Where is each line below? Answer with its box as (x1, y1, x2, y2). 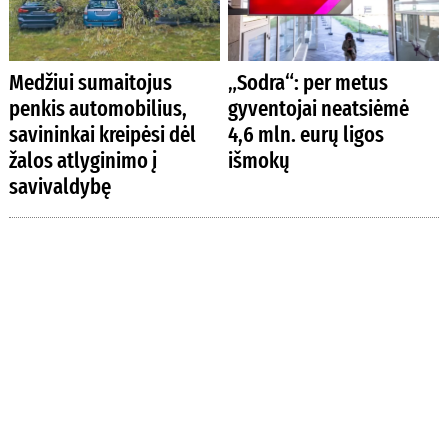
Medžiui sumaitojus (8, 69, 172, 97)
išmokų (228, 147, 291, 175)
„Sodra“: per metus (228, 69, 389, 97)
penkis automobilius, (8, 95, 187, 123)
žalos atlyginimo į (8, 147, 157, 175)
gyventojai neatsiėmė (228, 95, 410, 123)
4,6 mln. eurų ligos (228, 121, 385, 149)
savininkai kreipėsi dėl (8, 121, 196, 149)
